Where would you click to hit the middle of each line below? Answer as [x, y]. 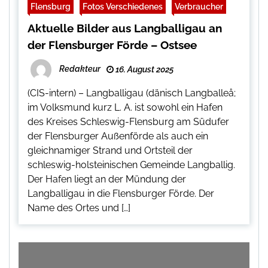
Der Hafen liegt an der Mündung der [107, 179]
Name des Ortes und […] [79, 208]
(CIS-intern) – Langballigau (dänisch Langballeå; [132, 93]
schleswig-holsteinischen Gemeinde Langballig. [131, 165]
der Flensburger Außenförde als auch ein [118, 136]
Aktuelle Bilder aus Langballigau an [125, 28]
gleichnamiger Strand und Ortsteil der [110, 150]
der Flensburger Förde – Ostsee [112, 45]
